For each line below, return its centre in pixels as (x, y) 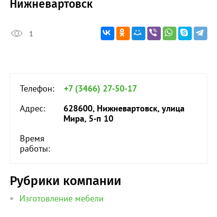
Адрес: (32, 108)
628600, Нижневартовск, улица (124, 108)
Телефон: (37, 89)
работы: (35, 149)
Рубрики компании (65, 181)
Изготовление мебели (62, 199)
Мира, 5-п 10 (88, 119)
